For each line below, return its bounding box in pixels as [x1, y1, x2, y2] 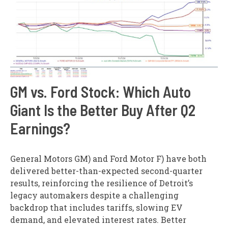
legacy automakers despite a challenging [10, 190, 179, 201]
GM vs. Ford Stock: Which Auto [10, 82, 191, 101]
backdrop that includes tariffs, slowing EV [10, 202, 183, 213]
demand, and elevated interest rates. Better [10, 214, 186, 225]
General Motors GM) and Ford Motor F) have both [10, 153, 207, 164]
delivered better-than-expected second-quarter [10, 165, 203, 177]
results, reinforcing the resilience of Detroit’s [10, 178, 193, 189]
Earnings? [10, 119, 70, 138]
